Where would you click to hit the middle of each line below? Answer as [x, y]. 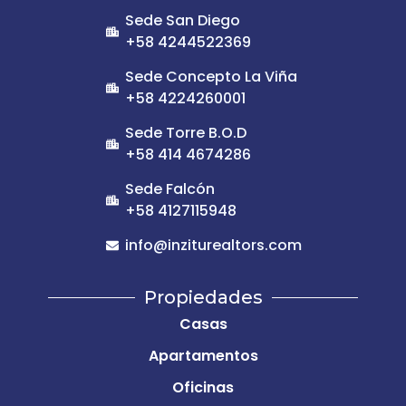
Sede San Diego [182, 20]
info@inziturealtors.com [213, 245]
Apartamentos [203, 356]
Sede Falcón [169, 189]
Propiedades [203, 297]
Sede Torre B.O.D [185, 133]
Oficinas [203, 387]
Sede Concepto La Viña [211, 77]
